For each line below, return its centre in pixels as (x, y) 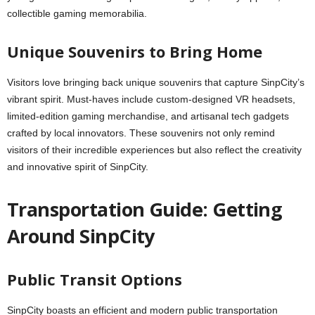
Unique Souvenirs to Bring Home (135, 51)
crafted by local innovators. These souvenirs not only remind (141, 133)
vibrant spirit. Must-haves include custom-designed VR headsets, (151, 99)
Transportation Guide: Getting (145, 209)
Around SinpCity (81, 236)
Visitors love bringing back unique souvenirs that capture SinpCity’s (156, 82)
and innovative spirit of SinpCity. (78, 167)
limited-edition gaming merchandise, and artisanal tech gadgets (148, 116)
